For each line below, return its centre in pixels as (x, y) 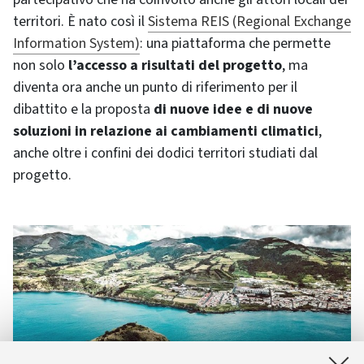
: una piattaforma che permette (235, 43)
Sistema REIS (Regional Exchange (249, 22)
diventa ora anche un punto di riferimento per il (155, 87)
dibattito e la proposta (82, 109)
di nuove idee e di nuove (233, 109)
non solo (39, 65)
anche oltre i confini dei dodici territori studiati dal (165, 153)
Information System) (76, 43)
